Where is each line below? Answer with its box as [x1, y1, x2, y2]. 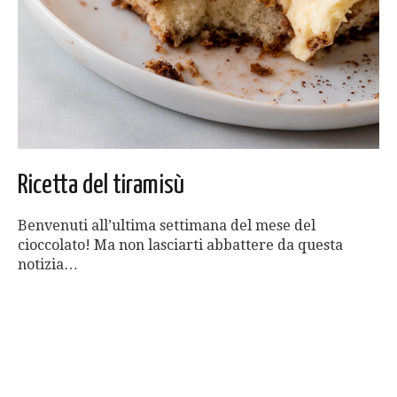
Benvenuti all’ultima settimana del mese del [18, 216, 315, 234]
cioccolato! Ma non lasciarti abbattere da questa [18, 236, 343, 253]
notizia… [18, 255, 78, 273]
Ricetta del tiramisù [18, 171, 184, 198]
